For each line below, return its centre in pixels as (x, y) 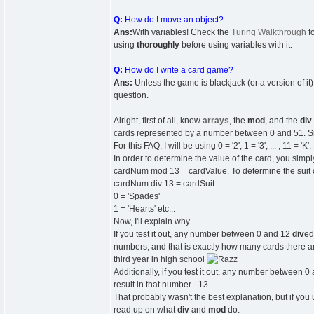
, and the (282, 121)
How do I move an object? (173, 20)
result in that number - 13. (162, 285)
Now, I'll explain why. (152, 221)
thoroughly (158, 45)
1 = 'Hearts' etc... (144, 209)
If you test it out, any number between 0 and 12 (203, 234)
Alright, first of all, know (158, 121)
